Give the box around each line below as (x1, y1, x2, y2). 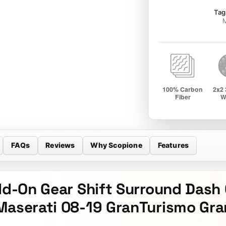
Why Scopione (90, 141, 142, 150)
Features (157, 141, 189, 150)
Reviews (45, 141, 75, 150)
